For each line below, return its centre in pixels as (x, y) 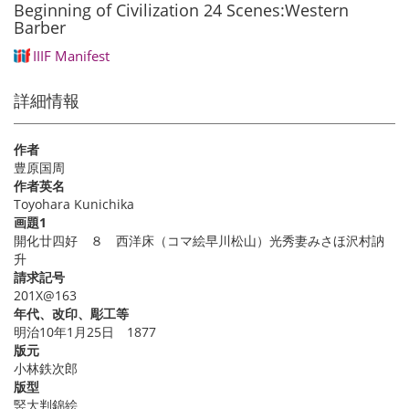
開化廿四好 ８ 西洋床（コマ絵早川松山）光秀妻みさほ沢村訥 (199, 241)
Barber (40, 27)
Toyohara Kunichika (74, 204)
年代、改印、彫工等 (71, 314)
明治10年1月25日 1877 (85, 332)
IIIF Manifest (71, 56)
